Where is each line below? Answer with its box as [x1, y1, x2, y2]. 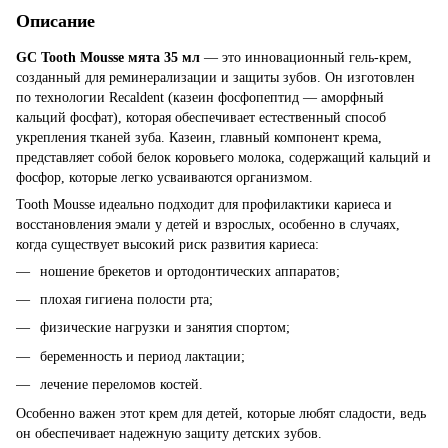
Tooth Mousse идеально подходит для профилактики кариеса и [16, 196, 392, 212]
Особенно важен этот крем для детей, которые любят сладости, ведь [16, 405, 426, 421]
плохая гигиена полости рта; [40, 291, 213, 307]
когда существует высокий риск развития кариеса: [16, 236, 319, 252]
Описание [16, 10, 95, 31]
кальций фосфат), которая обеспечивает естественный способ [16, 109, 386, 125]
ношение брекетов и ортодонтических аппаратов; [40, 263, 340, 279]
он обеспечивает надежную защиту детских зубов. [16, 425, 322, 441]
